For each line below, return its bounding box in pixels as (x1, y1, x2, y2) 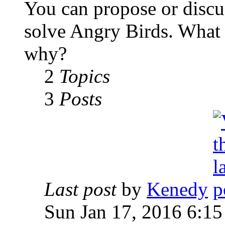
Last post (44, 178, 117, 200)
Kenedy (147, 178, 208, 200)
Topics (59, 65, 110, 87)
